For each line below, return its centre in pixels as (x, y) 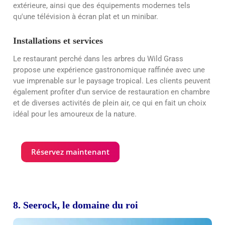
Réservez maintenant (70, 151)
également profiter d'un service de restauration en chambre (111, 92)
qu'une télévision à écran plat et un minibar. (86, 16)
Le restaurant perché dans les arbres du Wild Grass (98, 59)
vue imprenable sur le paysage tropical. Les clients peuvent (112, 81)
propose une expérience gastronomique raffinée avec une (109, 70)
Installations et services (58, 40)
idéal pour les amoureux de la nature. (75, 114)
